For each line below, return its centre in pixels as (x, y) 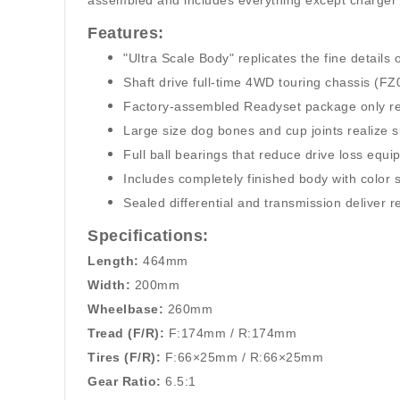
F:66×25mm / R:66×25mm (244, 357)
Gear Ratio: (125, 381)
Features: (126, 33)
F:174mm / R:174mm (232, 333)
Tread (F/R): (126, 333)
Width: (109, 285)
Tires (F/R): (124, 357)
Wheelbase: (125, 309)
